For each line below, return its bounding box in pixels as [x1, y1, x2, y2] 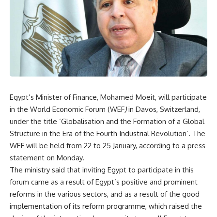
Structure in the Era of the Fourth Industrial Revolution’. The [10, 128, 205, 138]
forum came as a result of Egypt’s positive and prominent [10, 177, 198, 186]
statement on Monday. [10, 153, 84, 162]
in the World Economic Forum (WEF [10, 104, 124, 114]
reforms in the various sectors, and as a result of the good [10, 189, 200, 199]
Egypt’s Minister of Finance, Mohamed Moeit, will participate [10, 92, 207, 102]
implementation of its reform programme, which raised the [10, 201, 202, 211]
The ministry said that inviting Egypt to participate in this [10, 165, 194, 174]
